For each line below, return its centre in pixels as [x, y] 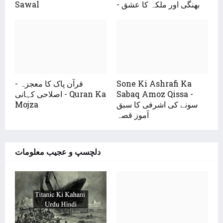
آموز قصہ [133, 115]
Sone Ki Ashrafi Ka [154, 83]
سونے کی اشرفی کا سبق [157, 104]
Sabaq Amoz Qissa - [155, 94]
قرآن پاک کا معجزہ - [49, 83]
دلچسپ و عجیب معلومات [58, 152]
